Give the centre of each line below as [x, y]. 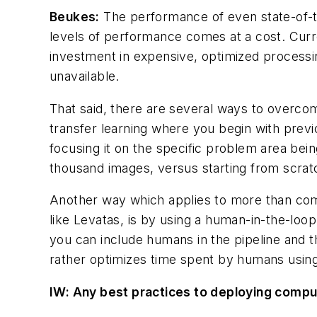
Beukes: [75, 17]
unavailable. [85, 76]
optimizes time [135, 260]
